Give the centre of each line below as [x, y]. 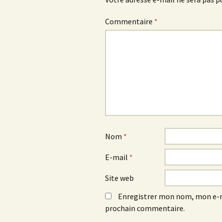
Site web [119, 178]
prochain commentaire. [145, 208]
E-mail [117, 157]
